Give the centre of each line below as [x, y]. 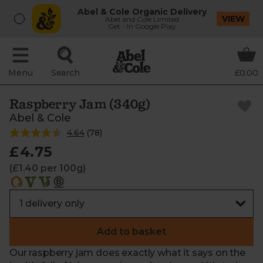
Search [65, 73]
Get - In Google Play [142, 26]
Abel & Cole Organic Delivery [142, 12]
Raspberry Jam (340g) [80, 104]
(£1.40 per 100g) [48, 168]
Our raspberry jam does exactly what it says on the [127, 253]
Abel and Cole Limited [142, 19]
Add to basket [131, 232]
